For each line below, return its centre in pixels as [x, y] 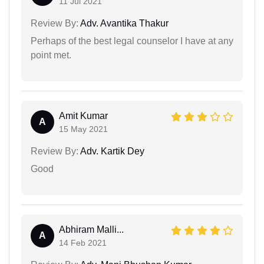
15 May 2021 [83, 129]
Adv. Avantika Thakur [123, 23]
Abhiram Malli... [91, 229]
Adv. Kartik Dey [111, 151]
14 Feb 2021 [83, 242]
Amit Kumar [83, 115]
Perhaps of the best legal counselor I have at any [132, 41]
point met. [51, 55]
